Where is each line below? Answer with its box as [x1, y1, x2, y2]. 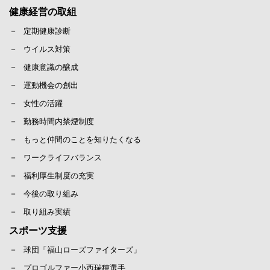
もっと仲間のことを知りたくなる [24, 134, 141, 144]
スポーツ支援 [9, 225, 67, 236]
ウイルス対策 [24, 44, 71, 54]
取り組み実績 [24, 207, 71, 216]
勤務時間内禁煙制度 [24, 116, 94, 126]
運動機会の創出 [24, 80, 78, 90]
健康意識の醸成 [24, 62, 78, 72]
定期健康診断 [24, 26, 71, 36]
